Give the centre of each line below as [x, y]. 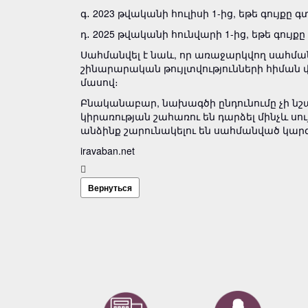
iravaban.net [108, 151]
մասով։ [99, 82]
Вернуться [110, 188]
